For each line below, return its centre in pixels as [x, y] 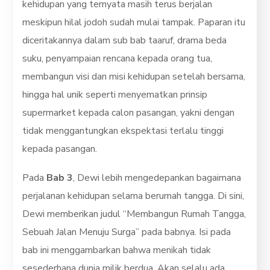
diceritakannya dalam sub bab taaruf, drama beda [125, 40]
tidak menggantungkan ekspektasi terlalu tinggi [123, 130]
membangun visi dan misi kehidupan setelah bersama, [134, 76]
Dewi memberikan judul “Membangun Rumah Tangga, [134, 214]
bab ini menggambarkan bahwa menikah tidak [117, 250]
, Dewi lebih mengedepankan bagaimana [157, 177]
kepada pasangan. [60, 149]
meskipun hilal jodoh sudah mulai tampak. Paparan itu [134, 22]
